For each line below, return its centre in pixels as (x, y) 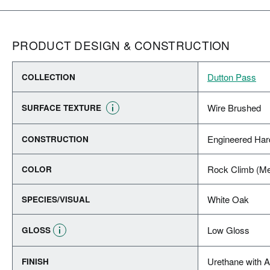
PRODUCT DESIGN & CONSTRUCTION (121, 45)
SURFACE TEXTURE (63, 108)
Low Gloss (228, 230)
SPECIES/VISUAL (56, 199)
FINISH (35, 261)
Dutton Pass (232, 77)
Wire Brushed (234, 108)
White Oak (228, 199)
